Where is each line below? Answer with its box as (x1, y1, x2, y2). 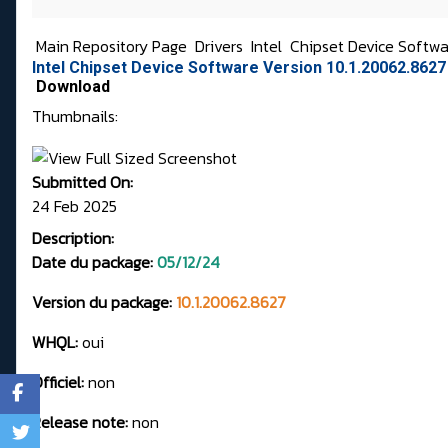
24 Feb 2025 (32, 194, 117, 219)
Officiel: (32, 370, 84, 395)
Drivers (195, 34, 247, 59)
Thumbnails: (32, 104, 118, 129)
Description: (32, 226, 114, 251)
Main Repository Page (32, 34, 187, 59)
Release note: (32, 410, 132, 435)
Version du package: (32, 290, 176, 315)
